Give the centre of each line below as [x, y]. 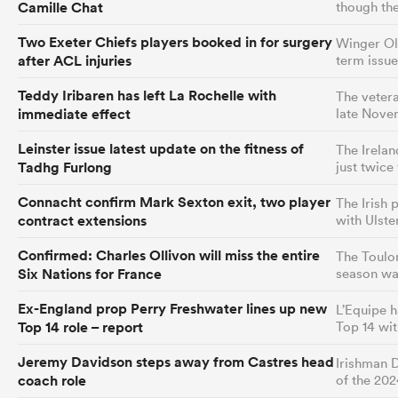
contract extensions [82, 220]
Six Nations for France [90, 274]
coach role [52, 380]
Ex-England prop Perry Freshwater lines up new [172, 308]
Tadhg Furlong [65, 167]
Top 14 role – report [80, 327]
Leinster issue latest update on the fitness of [161, 148]
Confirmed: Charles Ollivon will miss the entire [169, 255]
